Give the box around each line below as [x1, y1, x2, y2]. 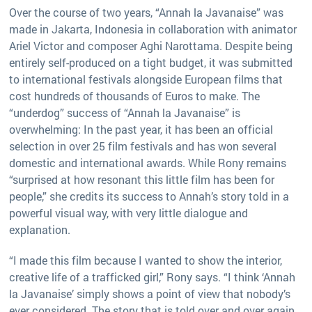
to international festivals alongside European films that [9, 71, 283, 86]
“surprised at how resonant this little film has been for [9, 171, 274, 187]
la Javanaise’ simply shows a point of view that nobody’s [9, 286, 290, 301]
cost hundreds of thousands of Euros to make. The [9, 88, 260, 103]
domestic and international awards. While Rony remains [9, 155, 286, 170]
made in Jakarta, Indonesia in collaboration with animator [9, 21, 297, 36]
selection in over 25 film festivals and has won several [9, 138, 276, 153]
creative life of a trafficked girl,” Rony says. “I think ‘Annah [9, 269, 295, 284]
